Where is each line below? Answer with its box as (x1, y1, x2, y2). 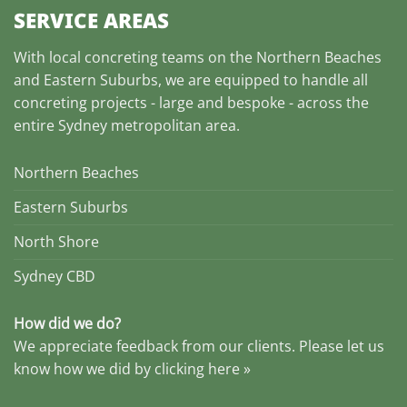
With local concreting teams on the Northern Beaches (14, 47, 382, 68)
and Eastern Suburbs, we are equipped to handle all (14, 70, 368, 91)
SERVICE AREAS (14, 5, 169, 35)
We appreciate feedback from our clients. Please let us (14, 335, 384, 356)
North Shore (14, 231, 99, 252)
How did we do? (14, 313, 121, 333)
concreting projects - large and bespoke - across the (14, 93, 369, 114)
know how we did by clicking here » (14, 358, 251, 379)
